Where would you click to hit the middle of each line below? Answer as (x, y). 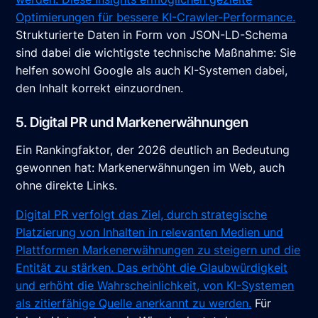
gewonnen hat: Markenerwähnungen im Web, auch (150, 168)
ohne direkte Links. (67, 186)
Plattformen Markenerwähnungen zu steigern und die (158, 250)
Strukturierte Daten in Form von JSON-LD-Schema (152, 35)
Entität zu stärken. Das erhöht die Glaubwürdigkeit (152, 268)
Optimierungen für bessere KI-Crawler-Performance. (156, 17)
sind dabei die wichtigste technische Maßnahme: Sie (156, 53)
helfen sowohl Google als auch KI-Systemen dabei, (152, 71)
